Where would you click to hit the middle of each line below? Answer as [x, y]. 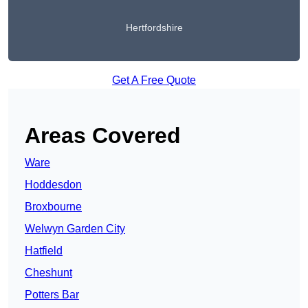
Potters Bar [52, 295]
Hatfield [44, 251]
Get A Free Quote [154, 80]
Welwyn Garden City [75, 229]
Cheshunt [48, 273]
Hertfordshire [154, 28]
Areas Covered [103, 136]
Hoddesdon [53, 185]
